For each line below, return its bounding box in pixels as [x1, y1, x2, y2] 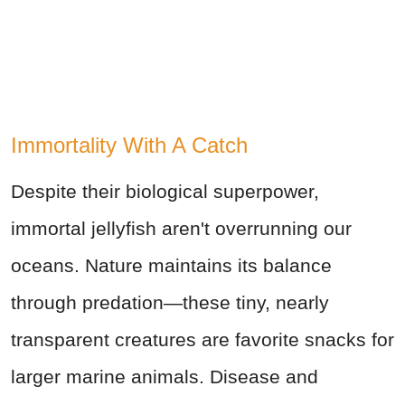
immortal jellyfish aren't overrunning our [11, 218, 352, 240]
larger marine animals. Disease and [11, 366, 318, 388]
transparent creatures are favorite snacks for [11, 329, 394, 351]
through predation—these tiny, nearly [11, 292, 329, 314]
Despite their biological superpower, [11, 181, 319, 202]
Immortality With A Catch [11, 133, 248, 158]
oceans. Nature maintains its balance [11, 255, 332, 277]
